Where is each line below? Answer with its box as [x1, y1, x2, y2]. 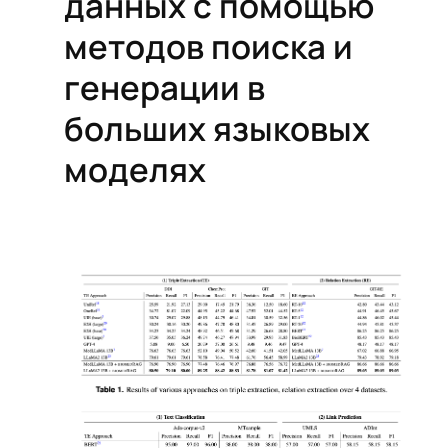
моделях [64, 147, 206, 193]
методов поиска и [64, 24, 353, 70]
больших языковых [64, 106, 370, 152]
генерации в [64, 65, 265, 111]
